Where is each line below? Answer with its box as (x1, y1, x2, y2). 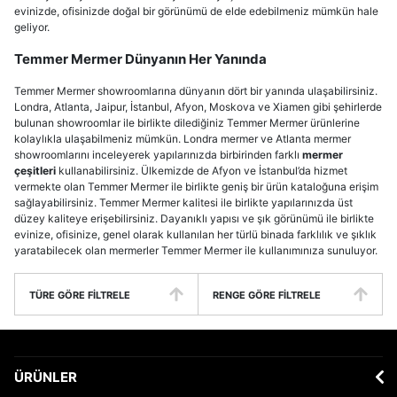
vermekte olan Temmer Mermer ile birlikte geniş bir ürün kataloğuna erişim (14, 180, 378, 193)
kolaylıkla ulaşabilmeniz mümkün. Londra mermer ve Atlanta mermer (14, 132, 351, 145)
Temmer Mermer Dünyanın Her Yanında (14, 51, 267, 67)
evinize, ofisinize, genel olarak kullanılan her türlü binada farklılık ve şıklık (14, 228, 377, 241)
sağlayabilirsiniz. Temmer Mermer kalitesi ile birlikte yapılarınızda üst (14, 196, 353, 209)
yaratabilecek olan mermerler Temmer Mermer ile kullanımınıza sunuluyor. (14, 244, 378, 257)
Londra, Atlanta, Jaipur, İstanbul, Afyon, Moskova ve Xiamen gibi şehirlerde (14, 100, 382, 113)
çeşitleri (14, 164, 56, 177)
